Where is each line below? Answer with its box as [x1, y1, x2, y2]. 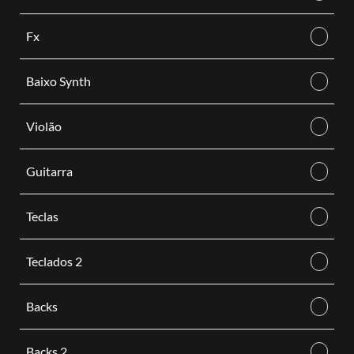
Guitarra [25, 164, 73, 179]
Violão [25, 119, 62, 134]
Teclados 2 [25, 254, 82, 269]
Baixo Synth [25, 73, 91, 88]
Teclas [25, 209, 58, 224]
